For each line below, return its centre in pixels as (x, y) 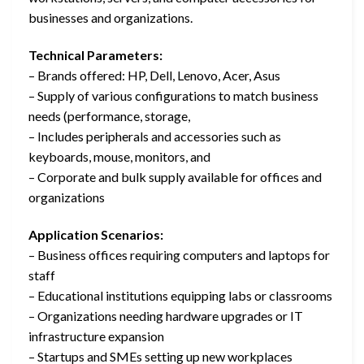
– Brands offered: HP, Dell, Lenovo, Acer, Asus (154, 76)
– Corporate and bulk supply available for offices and (175, 177)
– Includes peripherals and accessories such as (155, 136)
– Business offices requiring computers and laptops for (179, 255)
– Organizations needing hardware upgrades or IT (166, 316)
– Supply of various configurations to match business (173, 96)
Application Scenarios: (96, 235)
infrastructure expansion (96, 336)
